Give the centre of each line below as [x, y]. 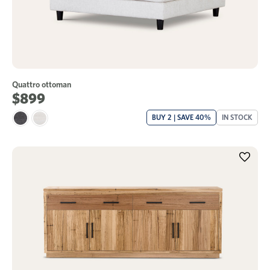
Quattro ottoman [42, 84]
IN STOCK [237, 117]
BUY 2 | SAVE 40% [181, 117]
